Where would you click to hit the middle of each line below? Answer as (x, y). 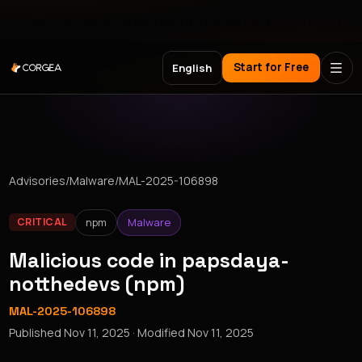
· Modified (159, 332)
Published (37, 332)
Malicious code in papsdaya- (149, 260)
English (192, 67)
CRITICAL (42, 222)
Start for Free (271, 67)
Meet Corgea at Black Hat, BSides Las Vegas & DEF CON (181, 21)
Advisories (38, 181)
